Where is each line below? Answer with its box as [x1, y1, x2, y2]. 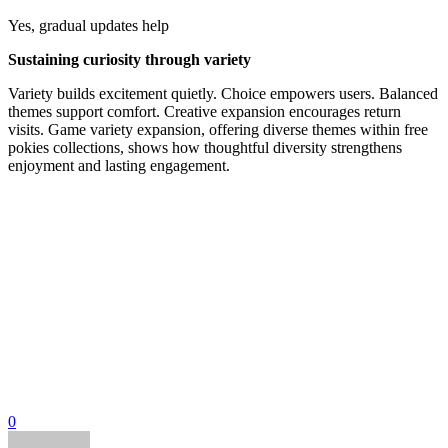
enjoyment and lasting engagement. [8, 156, 230, 174]
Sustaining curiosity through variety [8, 50, 251, 68]
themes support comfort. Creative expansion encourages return [8, 102, 401, 120]
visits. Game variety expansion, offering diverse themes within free [8, 120, 428, 138]
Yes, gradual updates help [8, 16, 169, 34]
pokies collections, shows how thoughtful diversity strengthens [8, 138, 402, 156]
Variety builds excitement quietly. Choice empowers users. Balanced [8, 84, 438, 102]
